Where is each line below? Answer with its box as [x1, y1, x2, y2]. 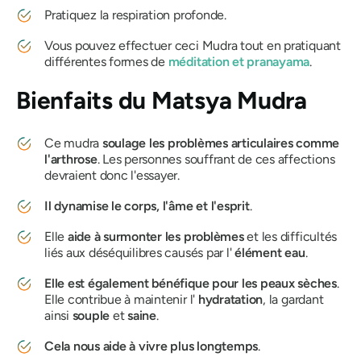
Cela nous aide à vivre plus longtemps [44, 338, 259, 354]
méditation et [168, 54, 247, 69]
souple [72, 308, 110, 323]
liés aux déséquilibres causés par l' [44, 245, 235, 260]
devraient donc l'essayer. [44, 168, 180, 183]
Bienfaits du [16, 85, 151, 115]
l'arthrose [44, 151, 98, 167]
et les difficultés [243, 229, 338, 244]
